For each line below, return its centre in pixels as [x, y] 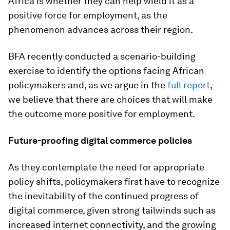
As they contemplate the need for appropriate [106, 167]
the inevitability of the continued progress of [103, 196]
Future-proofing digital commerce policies [100, 140]
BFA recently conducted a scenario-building [102, 56]
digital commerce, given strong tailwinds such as [112, 210]
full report [189, 85]
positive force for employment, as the [88, 15]
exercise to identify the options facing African [106, 71]
